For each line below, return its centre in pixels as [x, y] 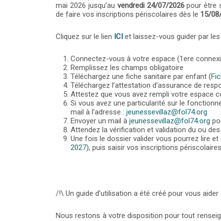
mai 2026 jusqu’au [87, 5]
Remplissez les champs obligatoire [127, 68]
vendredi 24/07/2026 [151, 5]
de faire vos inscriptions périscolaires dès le [128, 14]
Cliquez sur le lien [85, 37]
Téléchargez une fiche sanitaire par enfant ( [141, 76]
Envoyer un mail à [100, 121]
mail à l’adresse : [99, 112]
